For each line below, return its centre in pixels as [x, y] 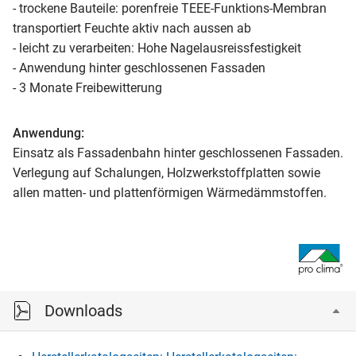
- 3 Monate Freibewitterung [87, 88]
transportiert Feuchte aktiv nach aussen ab [132, 28]
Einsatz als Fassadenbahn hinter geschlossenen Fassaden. [178, 153]
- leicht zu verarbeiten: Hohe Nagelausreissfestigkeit [157, 48]
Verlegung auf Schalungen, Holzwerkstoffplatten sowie [166, 173]
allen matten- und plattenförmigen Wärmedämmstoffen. [170, 193]
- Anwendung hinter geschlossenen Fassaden [139, 68]
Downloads [83, 310]
